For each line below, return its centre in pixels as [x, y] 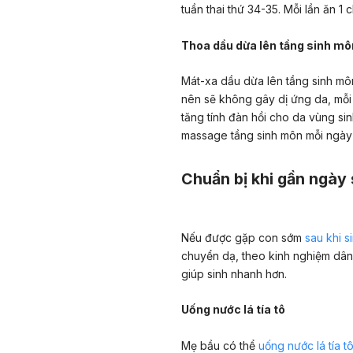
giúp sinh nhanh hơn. [234, 273]
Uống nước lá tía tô [233, 310]
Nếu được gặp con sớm [243, 237]
